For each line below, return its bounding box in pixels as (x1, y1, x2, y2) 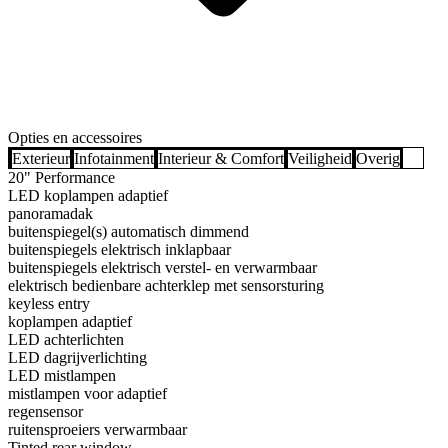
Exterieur (12, 150, 70, 168)
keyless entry (8, 295, 90, 313)
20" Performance (8, 169, 115, 187)
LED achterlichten (8, 331, 124, 349)
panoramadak (8, 205, 93, 223)
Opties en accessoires (8, 129, 142, 147)
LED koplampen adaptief (8, 187, 168, 205)
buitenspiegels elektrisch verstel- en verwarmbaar (8, 259, 317, 277)
